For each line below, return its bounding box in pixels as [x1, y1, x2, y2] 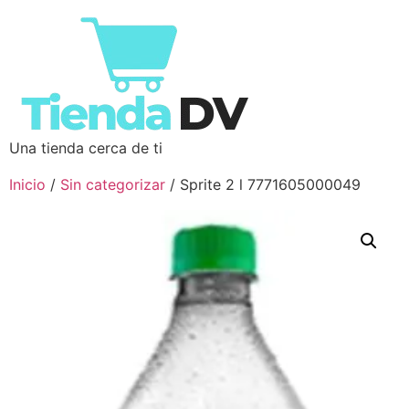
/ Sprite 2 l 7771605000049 [165, 175, 361, 194]
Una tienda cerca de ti [9, 139, 163, 157]
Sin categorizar [60, 175, 165, 194]
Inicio [9, 175, 46, 194]
